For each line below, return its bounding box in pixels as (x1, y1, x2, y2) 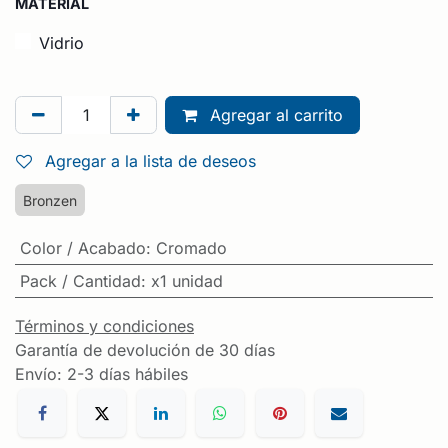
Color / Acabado (19, 237, 146, 258)
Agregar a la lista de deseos (45, 150, 256, 171)
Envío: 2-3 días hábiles (15, 363, 188, 384)
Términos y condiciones (15, 315, 194, 336)
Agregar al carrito (205, 104, 343, 125)
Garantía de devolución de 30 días (15, 339, 275, 360)
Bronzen (23, 191, 77, 209)
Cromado (155, 237, 227, 258)
